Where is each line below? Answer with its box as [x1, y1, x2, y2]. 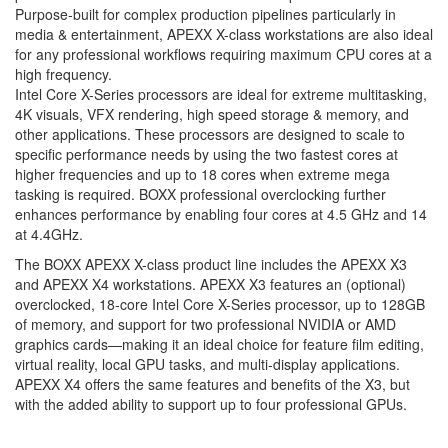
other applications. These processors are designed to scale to [15, 124, 405, 145]
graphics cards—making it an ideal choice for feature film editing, [15, 334, 424, 355]
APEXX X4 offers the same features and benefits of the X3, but [15, 374, 410, 395]
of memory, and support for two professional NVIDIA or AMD [15, 314, 396, 335]
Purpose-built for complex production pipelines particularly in [15, 4, 396, 25]
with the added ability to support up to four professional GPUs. [15, 394, 415, 415]
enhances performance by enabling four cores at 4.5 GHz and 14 [15, 204, 427, 225]
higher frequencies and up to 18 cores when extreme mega [15, 164, 390, 185]
